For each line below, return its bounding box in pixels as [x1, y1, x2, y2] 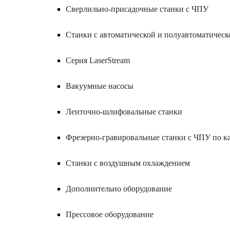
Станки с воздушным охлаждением [66, 159, 190, 167]
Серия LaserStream [66, 56, 130, 65]
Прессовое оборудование [66, 210, 154, 219]
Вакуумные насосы [66, 82, 133, 90]
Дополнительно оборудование [66, 184, 172, 193]
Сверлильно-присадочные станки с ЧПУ [66, 5, 208, 13]
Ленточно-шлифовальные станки [66, 107, 182, 116]
